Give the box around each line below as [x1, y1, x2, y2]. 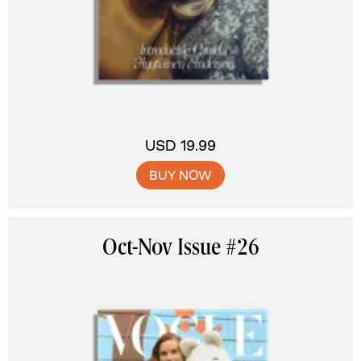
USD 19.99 [145, 138, 216, 153]
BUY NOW [149, 168, 212, 182]
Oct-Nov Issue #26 [102, 238, 259, 260]
